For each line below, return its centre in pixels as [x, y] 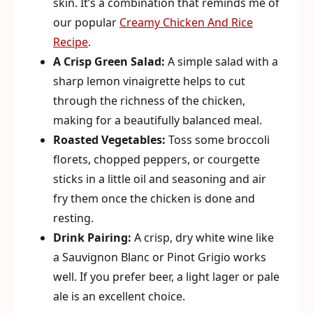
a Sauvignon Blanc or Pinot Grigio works [160, 257]
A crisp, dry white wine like [203, 238]
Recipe [71, 42]
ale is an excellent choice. [119, 296]
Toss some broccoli [218, 140]
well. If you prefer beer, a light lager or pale [166, 277]
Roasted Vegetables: [109, 140]
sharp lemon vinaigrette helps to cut [149, 81]
